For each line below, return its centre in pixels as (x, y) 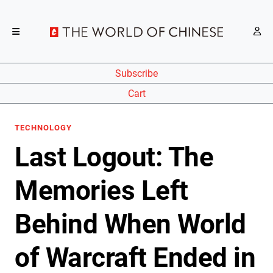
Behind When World (130, 224)
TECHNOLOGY (43, 128)
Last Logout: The (114, 157)
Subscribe (136, 73)
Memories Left (101, 191)
